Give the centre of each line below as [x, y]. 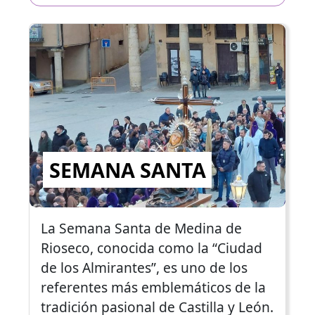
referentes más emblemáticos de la [153, 287]
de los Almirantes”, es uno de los [144, 267]
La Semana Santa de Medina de [141, 228]
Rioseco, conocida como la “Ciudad [151, 247]
